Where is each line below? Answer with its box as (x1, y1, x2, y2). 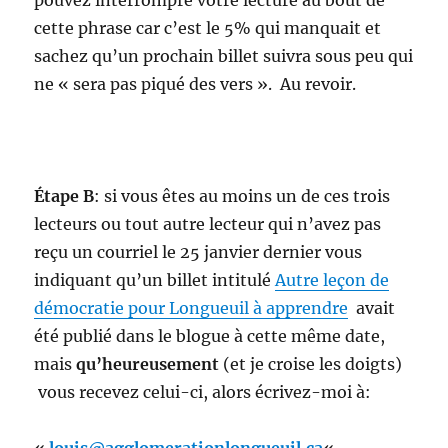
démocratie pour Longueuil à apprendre (34, 297, 349, 318)
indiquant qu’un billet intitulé (34, 269, 276, 290)
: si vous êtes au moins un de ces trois (94, 185, 391, 206)
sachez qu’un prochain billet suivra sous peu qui (34, 45, 414, 66)
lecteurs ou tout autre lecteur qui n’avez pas (34, 213, 382, 234)
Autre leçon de (275, 269, 390, 290)
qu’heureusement (76, 353, 220, 374)
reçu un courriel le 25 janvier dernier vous (34, 241, 363, 262)
